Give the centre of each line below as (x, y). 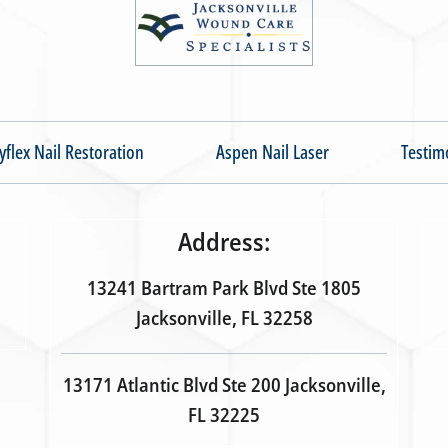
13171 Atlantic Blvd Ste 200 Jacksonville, (224, 385)
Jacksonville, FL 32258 (224, 318)
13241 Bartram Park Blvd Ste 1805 (224, 288)
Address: (224, 241)
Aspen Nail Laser (272, 152)
